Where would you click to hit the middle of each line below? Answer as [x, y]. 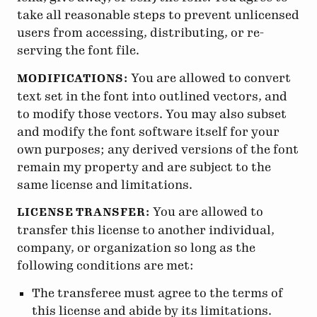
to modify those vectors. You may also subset [152, 114]
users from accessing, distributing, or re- [140, 33]
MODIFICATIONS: [73, 78]
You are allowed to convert [209, 77]
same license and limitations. [105, 184]
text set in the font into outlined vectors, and [152, 96]
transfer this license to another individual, [146, 230]
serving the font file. [78, 51]
